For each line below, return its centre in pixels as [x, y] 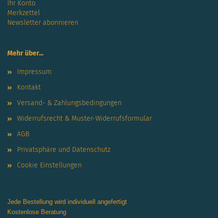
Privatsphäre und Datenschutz [64, 150]
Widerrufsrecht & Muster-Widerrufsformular [84, 119]
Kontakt [29, 88]
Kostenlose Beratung [37, 212]
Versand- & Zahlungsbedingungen [69, 103]
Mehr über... [25, 54]
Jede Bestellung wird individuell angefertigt [67, 202]
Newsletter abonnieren [43, 23]
